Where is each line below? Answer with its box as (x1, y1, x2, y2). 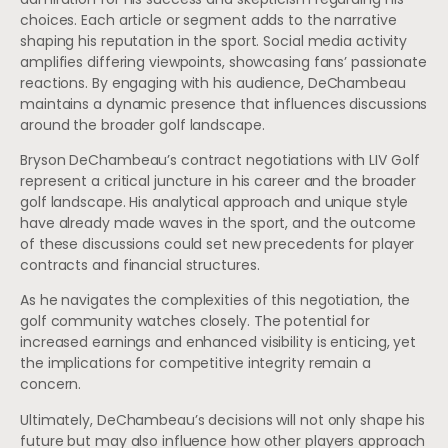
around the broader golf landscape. (20, 114, 265, 135)
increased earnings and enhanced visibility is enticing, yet (20, 332, 417, 353)
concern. (20, 374, 82, 395)
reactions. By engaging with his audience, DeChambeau (20, 72, 406, 93)
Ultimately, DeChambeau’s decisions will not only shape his (20, 409, 426, 430)
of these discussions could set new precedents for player (20, 234, 415, 255)
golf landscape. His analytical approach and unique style (20, 192, 409, 213)
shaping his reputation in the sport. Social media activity (20, 30, 408, 51)
